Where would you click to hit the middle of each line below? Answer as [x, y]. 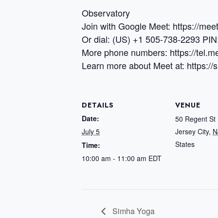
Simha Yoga [133, 211]
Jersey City [192, 131]
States [185, 144]
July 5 [91, 131]
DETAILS [98, 105]
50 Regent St [195, 118]
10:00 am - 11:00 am [115, 158]
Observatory [106, 12]
